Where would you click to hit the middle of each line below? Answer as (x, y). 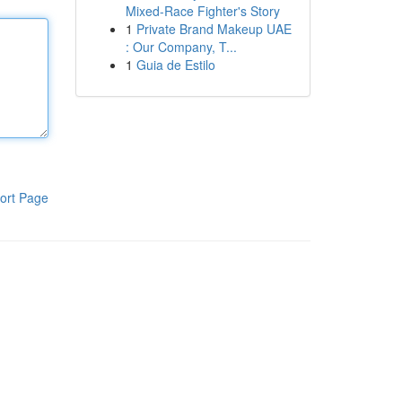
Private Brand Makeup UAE (214, 29)
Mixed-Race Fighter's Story (202, 11)
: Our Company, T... (181, 47)
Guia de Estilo (175, 65)
